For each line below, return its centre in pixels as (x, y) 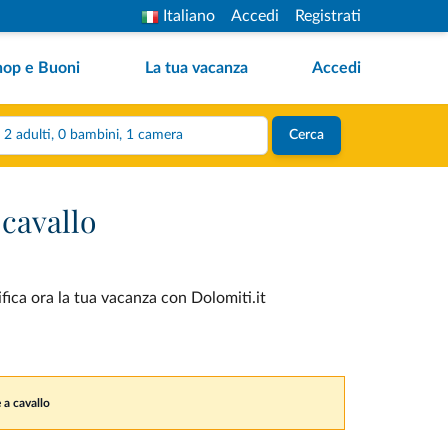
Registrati (328, 16)
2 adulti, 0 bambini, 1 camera (154, 135)
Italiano (189, 16)
